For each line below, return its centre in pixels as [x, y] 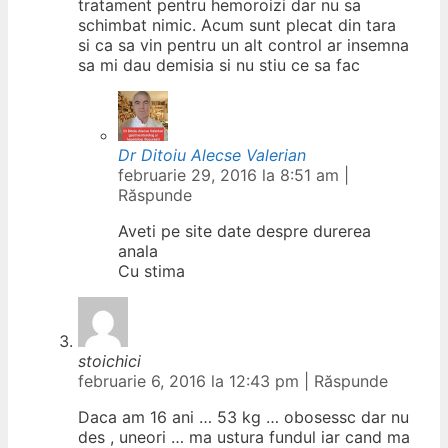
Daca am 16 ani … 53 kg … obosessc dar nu [243, 416]
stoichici [109, 360]
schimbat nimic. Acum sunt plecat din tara [237, 24]
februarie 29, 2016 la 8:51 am [231, 174]
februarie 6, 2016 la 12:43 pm [191, 380]
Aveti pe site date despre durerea [244, 230]
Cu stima [151, 270]
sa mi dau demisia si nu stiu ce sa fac [219, 64]
